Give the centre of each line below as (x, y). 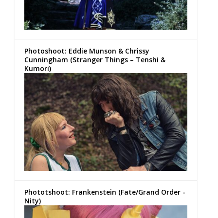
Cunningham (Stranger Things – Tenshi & (95, 59)
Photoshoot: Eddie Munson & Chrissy (87, 51)
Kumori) (38, 68)
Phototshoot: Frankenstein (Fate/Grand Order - (105, 192)
